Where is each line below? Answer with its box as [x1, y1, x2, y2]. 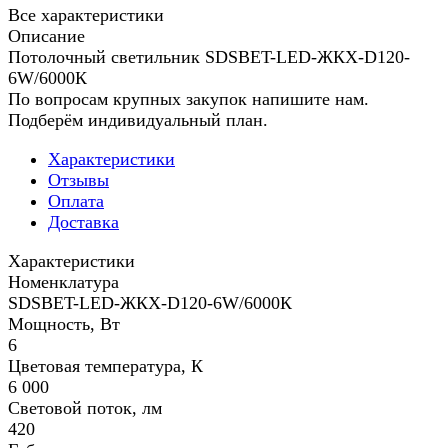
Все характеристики [8, 5, 164, 26]
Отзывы [48, 170, 109, 191]
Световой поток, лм [8, 398, 162, 419]
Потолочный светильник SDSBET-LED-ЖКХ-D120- [8, 47, 410, 68]
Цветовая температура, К [8, 356, 203, 377]
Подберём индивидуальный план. [8, 110, 268, 131]
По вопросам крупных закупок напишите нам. [8, 89, 369, 110]
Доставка [48, 212, 119, 233]
